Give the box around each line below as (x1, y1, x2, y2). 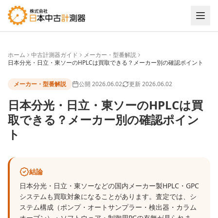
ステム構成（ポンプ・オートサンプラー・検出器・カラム (19, 202, 197, 212)
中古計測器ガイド (31, 51, 78, 59)
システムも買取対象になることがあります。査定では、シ (19, 192, 197, 201)
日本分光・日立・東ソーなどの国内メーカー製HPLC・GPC (19, 181, 199, 190)
